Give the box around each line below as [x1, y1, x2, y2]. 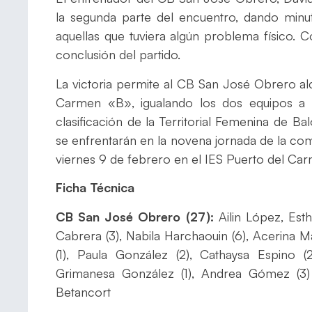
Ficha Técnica [56, 180, 134, 196]
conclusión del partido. [56, 47, 180, 63]
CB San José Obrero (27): [56, 208, 214, 224]
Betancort [56, 283, 111, 299]
